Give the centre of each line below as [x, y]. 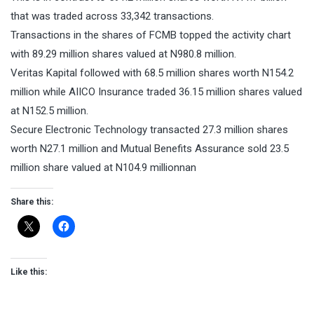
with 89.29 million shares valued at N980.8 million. [123, 54]
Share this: [32, 202]
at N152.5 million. [49, 111]
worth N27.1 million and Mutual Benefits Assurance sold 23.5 [150, 149]
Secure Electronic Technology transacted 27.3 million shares [149, 130]
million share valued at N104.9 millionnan [103, 168]
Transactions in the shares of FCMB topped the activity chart [151, 35]
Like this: [29, 272]
